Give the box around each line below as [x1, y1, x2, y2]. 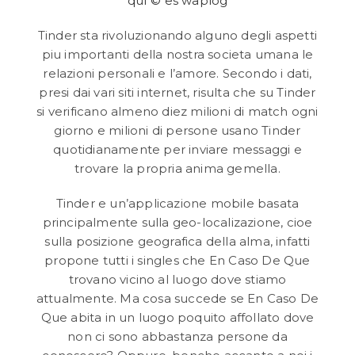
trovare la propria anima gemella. [74, 161, 281, 177]
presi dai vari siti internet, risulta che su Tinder [39, 85, 316, 101]
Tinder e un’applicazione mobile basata [55, 196, 300, 212]
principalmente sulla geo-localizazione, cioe [42, 215, 313, 231]
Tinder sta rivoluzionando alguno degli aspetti [37, 28, 318, 44]
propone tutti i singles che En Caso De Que [44, 253, 311, 269]
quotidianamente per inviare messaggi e [53, 142, 302, 158]
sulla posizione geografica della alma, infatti [44, 234, 311, 250]
